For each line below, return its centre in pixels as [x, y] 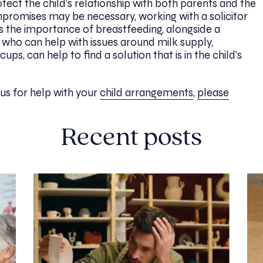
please [213, 93]
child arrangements [146, 93]
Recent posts [131, 139]
